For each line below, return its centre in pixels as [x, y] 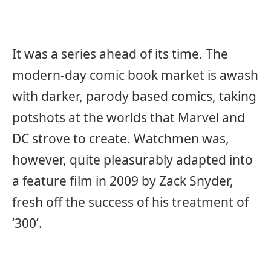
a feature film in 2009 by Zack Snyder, [123, 181]
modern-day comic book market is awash [135, 75]
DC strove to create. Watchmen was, [121, 139]
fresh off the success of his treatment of [130, 202]
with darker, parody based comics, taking [134, 96]
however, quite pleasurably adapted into [132, 160]
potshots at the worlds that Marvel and [129, 118]
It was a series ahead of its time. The [120, 54]
